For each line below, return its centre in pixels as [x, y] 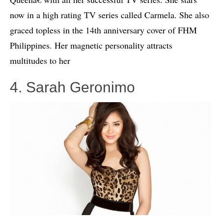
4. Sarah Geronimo [72, 87]
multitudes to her [40, 61]
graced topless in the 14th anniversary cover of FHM [103, 30]
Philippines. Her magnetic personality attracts [91, 45]
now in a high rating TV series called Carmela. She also [110, 15]
